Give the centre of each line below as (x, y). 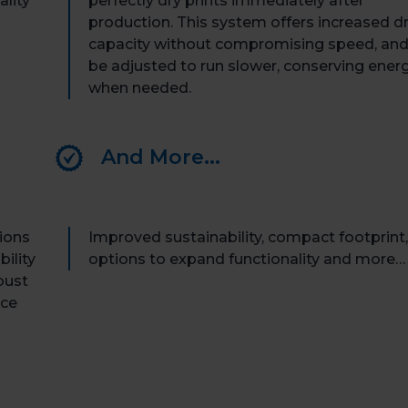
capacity (119, 44)
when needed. (139, 87)
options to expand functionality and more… (246, 259)
